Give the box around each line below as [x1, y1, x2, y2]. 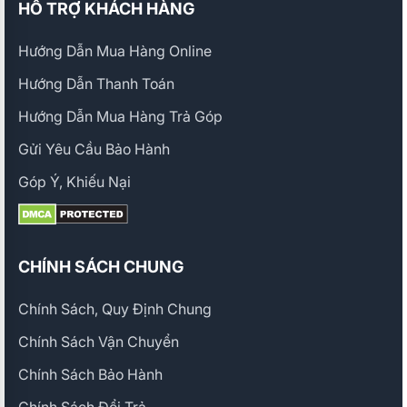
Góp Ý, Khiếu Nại [18, 173, 131, 192]
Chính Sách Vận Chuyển [18, 333, 179, 352]
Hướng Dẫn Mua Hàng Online [18, 42, 212, 61]
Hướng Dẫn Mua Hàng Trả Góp [18, 107, 223, 126]
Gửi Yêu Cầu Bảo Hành [18, 140, 170, 159]
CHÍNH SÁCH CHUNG [18, 257, 184, 277]
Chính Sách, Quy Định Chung [18, 300, 212, 319]
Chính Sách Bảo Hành [18, 365, 163, 384]
